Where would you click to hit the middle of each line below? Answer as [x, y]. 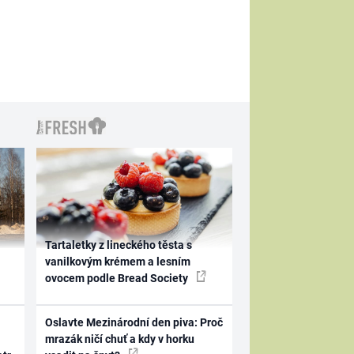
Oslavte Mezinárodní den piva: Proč [134, 322]
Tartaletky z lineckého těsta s [119, 245]
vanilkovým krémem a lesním [118, 262]
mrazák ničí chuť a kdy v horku [120, 339]
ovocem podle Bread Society [118, 279]
